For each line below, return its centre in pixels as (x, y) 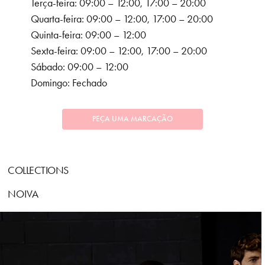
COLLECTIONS (38, 171)
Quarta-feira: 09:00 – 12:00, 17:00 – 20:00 (122, 19)
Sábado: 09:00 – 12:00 (80, 67)
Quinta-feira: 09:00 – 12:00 (88, 35)
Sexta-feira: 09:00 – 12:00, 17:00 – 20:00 (119, 51)
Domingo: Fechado (69, 83)
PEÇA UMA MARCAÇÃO (132, 119)
